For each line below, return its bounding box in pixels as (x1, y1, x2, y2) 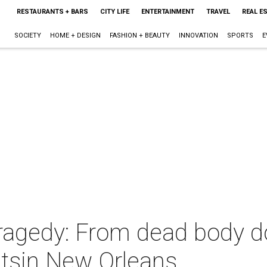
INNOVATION (178, 32, 218, 39)
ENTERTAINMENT (141, 8, 194, 15)
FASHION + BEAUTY (109, 32, 170, 39)
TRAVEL (206, 8, 230, 15)
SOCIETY (14, 32, 41, 39)
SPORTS (226, 32, 253, 39)
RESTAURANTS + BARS (16, 8, 88, 15)
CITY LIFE (100, 8, 129, 15)
